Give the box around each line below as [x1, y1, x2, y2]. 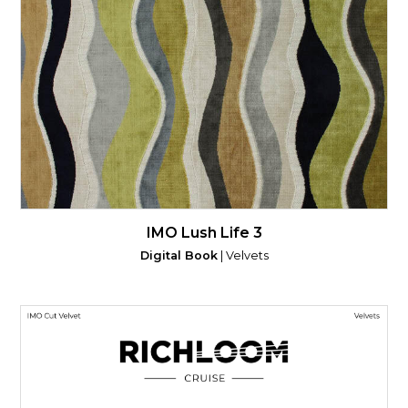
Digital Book [139, 249, 218, 263]
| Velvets [217, 249, 269, 263]
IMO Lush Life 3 [146, 224, 262, 242]
